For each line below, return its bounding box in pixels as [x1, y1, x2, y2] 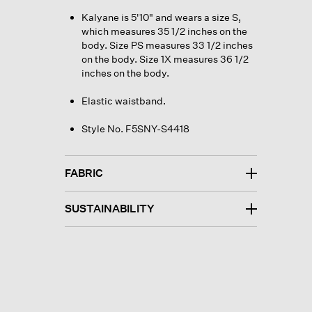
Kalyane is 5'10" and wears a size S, [81, 10, 241, 23]
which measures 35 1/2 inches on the [81, 24, 247, 37]
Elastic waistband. [81, 94, 166, 107]
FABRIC [64, 166, 103, 180]
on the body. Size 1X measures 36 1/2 [81, 52, 249, 65]
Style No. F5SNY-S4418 [81, 122, 189, 134]
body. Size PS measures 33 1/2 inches [81, 38, 253, 51]
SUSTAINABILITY [64, 201, 155, 215]
